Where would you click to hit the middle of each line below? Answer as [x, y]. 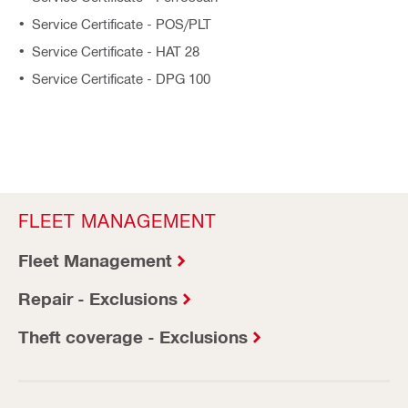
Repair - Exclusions [98, 298]
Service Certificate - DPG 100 [121, 78]
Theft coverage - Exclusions [133, 337]
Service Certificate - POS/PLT [122, 24]
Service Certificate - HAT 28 [116, 51]
